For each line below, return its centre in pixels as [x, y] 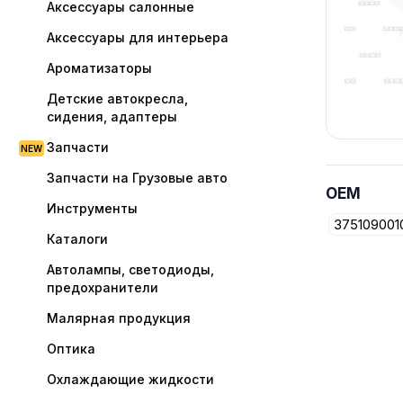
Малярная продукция [119, 318]
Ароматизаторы [99, 68]
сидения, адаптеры [112, 116]
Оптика [71, 349]
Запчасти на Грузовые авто [137, 178]
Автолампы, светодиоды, [130, 269]
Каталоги [77, 239]
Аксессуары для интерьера [138, 37]
